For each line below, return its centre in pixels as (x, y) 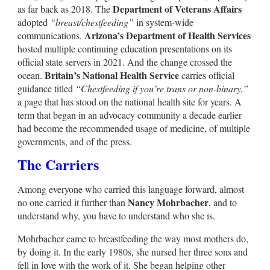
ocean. (31, 75)
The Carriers (58, 164)
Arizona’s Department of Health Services (168, 35)
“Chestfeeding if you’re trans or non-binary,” (162, 88)
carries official (207, 75)
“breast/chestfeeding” (92, 22)
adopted (34, 22)
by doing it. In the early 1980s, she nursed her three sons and (133, 251)
